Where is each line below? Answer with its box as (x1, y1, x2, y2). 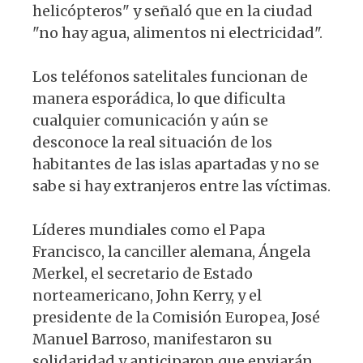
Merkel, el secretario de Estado (32, 264, 253, 284)
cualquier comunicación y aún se (32, 111, 268, 130)
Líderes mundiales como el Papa (32, 220, 265, 240)
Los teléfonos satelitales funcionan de (32, 67, 308, 87)
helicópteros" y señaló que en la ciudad (32, 2, 313, 21)
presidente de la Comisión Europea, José (32, 308, 320, 327)
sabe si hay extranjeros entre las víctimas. (32, 177, 331, 196)
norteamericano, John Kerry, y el (32, 286, 262, 305)
